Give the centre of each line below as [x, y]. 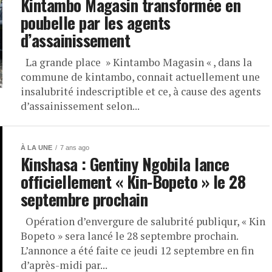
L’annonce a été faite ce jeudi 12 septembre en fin [137, 250]
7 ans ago [75, 148]
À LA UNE [36, 148]
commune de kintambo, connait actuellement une [140, 77]
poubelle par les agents [96, 22]
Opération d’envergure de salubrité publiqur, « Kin [143, 221]
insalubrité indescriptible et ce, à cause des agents [141, 91]
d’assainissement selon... [80, 106]
